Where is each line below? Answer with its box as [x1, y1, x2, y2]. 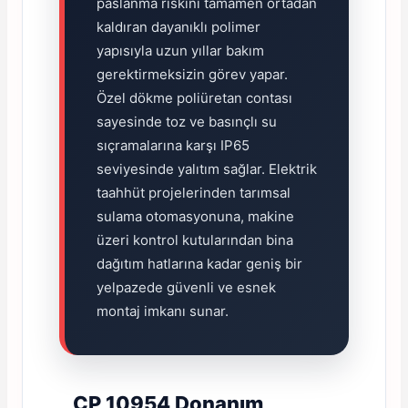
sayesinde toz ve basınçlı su [97, 113, 277, 131]
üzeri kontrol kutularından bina [97, 231, 293, 250]
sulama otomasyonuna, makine [97, 208, 294, 226]
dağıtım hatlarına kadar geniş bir [97, 255, 302, 273]
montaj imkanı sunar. [97, 302, 229, 321]
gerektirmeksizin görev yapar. [97, 66, 288, 84]
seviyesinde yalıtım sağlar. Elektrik [97, 160, 317, 178]
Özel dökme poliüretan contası [97, 89, 292, 107]
